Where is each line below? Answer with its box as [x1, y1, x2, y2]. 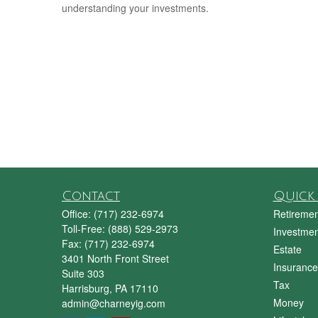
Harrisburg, [62, 281, 112, 296]
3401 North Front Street [62, 251, 169, 266]
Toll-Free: [62, 221, 108, 236]
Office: [62, 207, 94, 221]
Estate [273, 242, 302, 257]
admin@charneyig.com [62, 296, 165, 311]
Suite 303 [62, 266, 104, 281]
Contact [62, 189, 120, 204]
